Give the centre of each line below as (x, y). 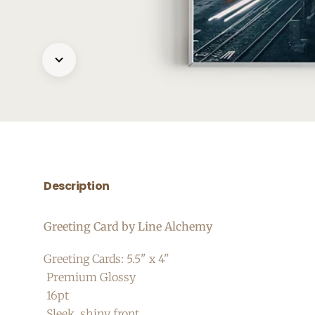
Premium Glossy (90, 277)
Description (77, 186)
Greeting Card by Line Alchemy (129, 227)
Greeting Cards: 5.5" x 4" (107, 259)
